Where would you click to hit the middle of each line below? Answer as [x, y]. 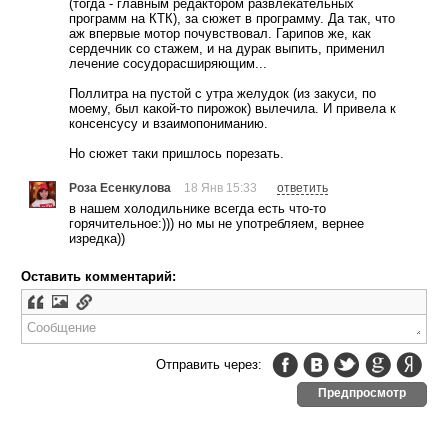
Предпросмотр [362, 393]
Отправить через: [209, 365]
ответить [302, 188]
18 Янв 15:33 [220, 188]
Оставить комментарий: [98, 277]
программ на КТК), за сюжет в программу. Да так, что [232, 19]
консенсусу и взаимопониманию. [168, 124]
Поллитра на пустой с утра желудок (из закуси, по [222, 94]
